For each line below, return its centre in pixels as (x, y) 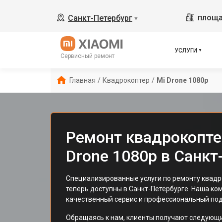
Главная (83, 80)
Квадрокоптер (126, 80)
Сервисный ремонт (87, 56)
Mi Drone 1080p (182, 80)
